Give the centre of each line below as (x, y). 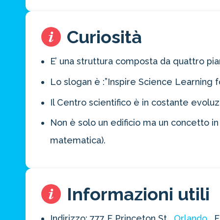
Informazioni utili (138, 194)
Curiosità (104, 37)
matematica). (78, 140)
